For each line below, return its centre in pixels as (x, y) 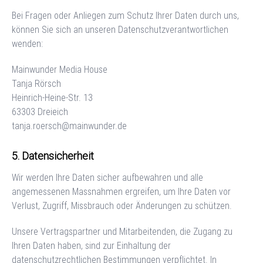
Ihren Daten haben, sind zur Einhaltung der (91, 245)
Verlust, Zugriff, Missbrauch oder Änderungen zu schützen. (122, 205)
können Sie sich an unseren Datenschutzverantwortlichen (120, 29)
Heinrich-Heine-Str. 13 (52, 97)
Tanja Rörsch (36, 83)
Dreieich (53, 112)
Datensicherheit (58, 156)
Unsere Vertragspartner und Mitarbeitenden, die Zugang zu (122, 231)
